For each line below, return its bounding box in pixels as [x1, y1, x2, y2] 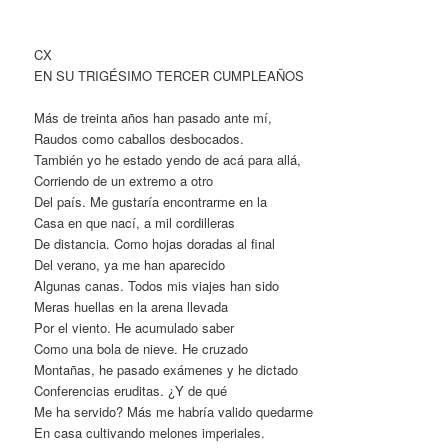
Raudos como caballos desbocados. [34, 128, 245, 148]
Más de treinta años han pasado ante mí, [34, 107, 273, 127]
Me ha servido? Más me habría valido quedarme [34, 401, 314, 421]
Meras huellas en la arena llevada [34, 296, 229, 316]
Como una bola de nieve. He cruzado [34, 338, 249, 358]
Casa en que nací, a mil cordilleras [34, 212, 236, 232]
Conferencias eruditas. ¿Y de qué [34, 380, 228, 400]
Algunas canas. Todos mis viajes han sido [34, 275, 280, 295]
